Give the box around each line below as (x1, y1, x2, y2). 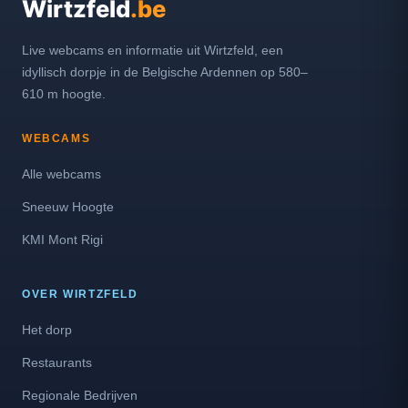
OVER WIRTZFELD (22, 289, 138, 300)
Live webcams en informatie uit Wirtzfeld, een (22, 43, 283, 57)
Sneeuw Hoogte (22, 199, 114, 214)
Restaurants (22, 355, 92, 370)
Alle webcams (22, 167, 101, 181)
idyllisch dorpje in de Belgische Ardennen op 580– (22, 65, 308, 79)
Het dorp (22, 322, 72, 337)
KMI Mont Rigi (22, 232, 103, 247)
